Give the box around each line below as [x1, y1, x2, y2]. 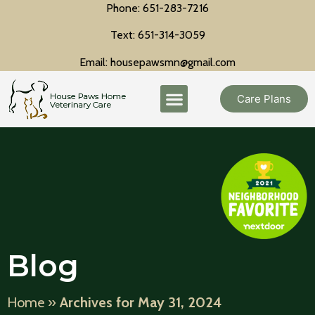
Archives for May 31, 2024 [60, 293, 222, 311]
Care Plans [237, 92, 291, 106]
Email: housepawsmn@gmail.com [79, 55, 236, 69]
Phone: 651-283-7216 [106, 1, 209, 15]
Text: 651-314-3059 [110, 28, 205, 42]
